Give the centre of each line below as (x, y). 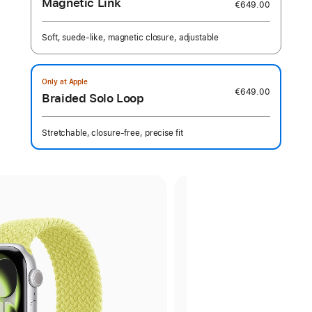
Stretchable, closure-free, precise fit (112, 133)
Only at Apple (65, 81)
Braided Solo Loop (93, 98)
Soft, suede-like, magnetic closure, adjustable (130, 38)
